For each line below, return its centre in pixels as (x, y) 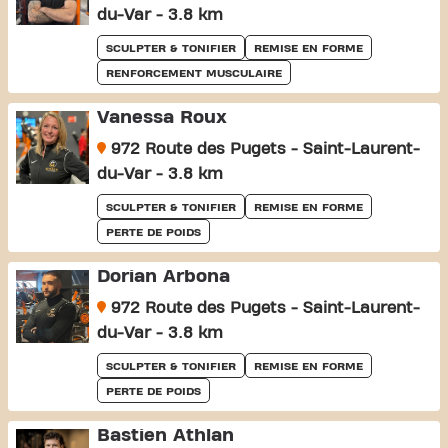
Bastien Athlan (165, 435)
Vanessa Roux (161, 117)
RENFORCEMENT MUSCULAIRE (193, 73)
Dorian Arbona (163, 276)
